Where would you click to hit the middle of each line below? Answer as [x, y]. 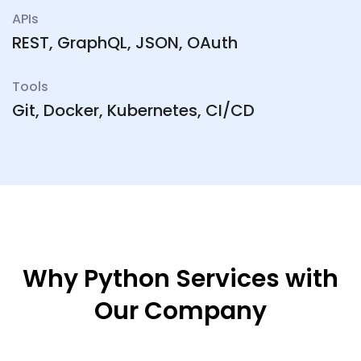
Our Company [180, 311]
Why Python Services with [180, 279]
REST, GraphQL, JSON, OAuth [125, 43]
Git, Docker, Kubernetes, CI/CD [133, 111]
